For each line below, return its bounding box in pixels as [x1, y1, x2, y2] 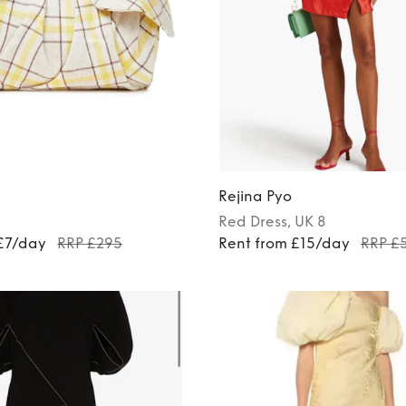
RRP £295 [57, 235, 123, 253]
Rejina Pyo [217, 188, 292, 206]
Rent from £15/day [217, 235, 350, 253]
